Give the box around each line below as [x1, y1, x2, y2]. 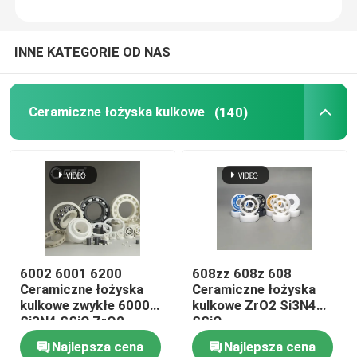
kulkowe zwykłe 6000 [20, 296, 151, 313]
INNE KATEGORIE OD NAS [14, 44, 171, 61]
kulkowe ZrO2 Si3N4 [192, 296, 317, 313]
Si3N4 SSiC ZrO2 [20, 312, 125, 329]
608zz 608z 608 [192, 265, 292, 281]
